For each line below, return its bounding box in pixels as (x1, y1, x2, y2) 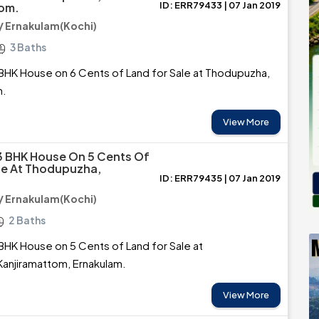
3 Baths (10, 41, 46, 53)
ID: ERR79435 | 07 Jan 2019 (159, 172, 281, 184)
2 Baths (9, 214, 46, 226)
